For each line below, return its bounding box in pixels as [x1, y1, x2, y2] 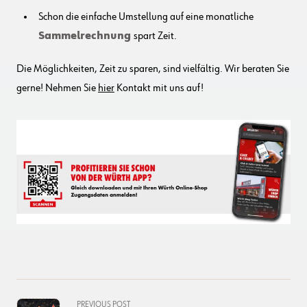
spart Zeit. [134, 30, 177, 42]
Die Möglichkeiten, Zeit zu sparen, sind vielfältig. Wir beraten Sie [16, 63, 289, 75]
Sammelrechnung [38, 30, 134, 42]
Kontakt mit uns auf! [114, 82, 204, 94]
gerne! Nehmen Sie [16, 82, 98, 94]
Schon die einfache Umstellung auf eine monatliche [38, 11, 254, 23]
